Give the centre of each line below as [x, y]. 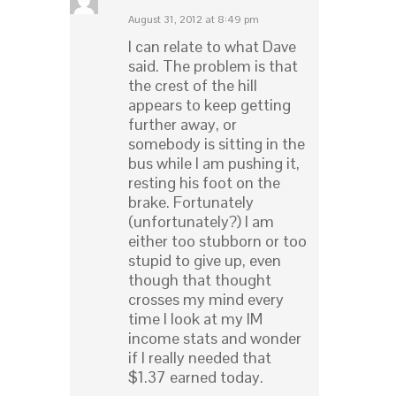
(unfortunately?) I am [201, 222]
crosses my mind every [206, 300]
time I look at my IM [195, 319]
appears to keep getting [209, 105]
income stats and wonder [215, 339]
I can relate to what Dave [212, 47]
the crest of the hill [193, 86]
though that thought [200, 280]
